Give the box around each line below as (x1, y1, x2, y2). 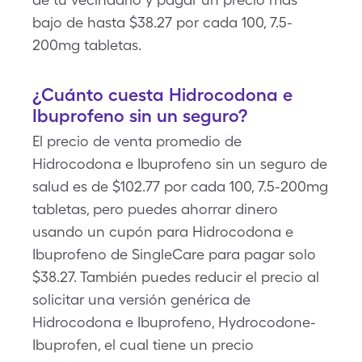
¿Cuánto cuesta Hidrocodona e (32, 84, 293, 105)
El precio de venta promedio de (32, 133, 242, 149)
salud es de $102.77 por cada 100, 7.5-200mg (32, 178, 328, 195)
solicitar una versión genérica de (32, 291, 250, 308)
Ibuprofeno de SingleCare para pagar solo (32, 246, 316, 263)
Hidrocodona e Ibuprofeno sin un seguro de (32, 155, 327, 172)
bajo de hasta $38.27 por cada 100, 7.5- (32, 14, 293, 31)
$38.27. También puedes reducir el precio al (32, 268, 319, 285)
